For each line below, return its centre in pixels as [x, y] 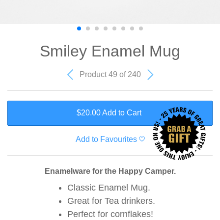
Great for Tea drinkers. [111, 201]
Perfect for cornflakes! [110, 214]
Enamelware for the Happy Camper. [110, 171]
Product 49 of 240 [111, 74]
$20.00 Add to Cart [109, 113]
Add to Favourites [106, 139]
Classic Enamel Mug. [109, 187]
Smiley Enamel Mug [110, 51]
